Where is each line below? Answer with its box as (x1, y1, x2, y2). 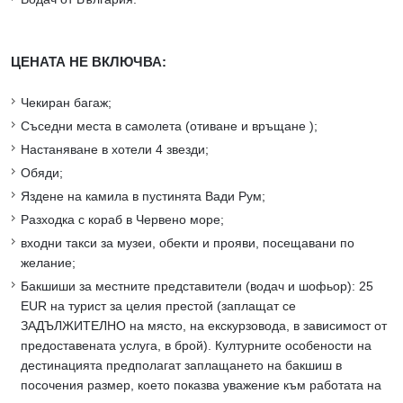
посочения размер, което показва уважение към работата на (21, 378, 381, 393)
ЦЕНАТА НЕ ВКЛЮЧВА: (11, 54, 166, 70)
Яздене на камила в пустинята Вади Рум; (21, 189, 265, 204)
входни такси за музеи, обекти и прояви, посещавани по (21, 236, 354, 251)
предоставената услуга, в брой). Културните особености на (21, 338, 372, 354)
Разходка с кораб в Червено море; (21, 212, 224, 228)
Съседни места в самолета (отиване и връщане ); (21, 119, 318, 134)
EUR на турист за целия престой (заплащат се (21, 299, 296, 314)
